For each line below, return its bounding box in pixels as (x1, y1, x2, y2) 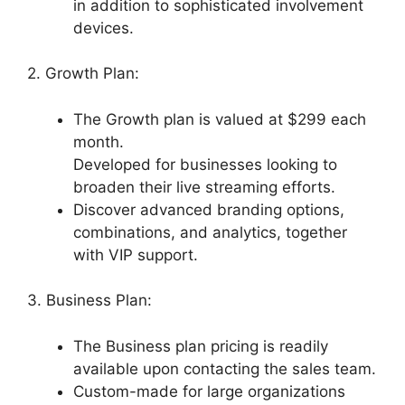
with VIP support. (73, 245, 198, 264)
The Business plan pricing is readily (73, 336, 328, 355)
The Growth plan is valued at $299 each (73, 109, 366, 128)
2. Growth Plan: (27, 64, 139, 83)
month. (73, 132, 124, 151)
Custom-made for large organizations (73, 381, 345, 400)
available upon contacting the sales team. (73, 359, 376, 378)
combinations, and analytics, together (73, 222, 347, 241)
